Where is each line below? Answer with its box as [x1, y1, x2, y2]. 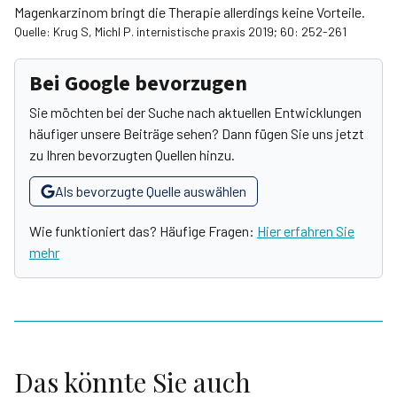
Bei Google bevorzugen [29, 68, 247, 99]
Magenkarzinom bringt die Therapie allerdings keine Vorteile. [14, 4, 365, 20]
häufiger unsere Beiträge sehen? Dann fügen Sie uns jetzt [29, 125, 364, 142]
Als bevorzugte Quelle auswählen [55, 183, 246, 199]
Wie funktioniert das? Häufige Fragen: [29, 222, 257, 239]
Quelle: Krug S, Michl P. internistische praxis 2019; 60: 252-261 [14, 24, 346, 39]
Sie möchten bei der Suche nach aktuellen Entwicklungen [29, 104, 362, 121]
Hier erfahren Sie [257, 222, 354, 239]
